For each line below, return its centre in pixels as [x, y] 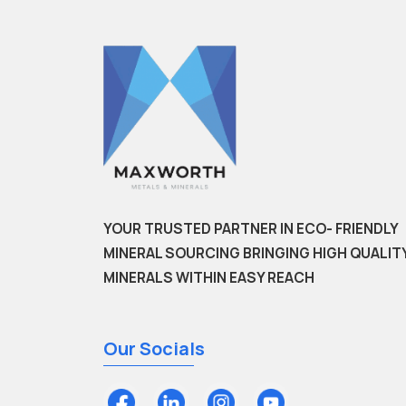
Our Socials [154, 349]
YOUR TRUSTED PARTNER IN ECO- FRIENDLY [251, 229]
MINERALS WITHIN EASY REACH [209, 278]
